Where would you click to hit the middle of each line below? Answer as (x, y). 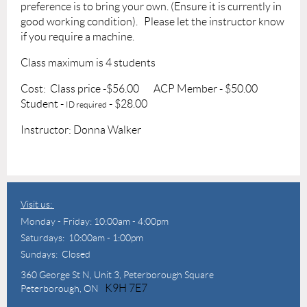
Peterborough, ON (63, 289)
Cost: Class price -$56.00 (86, 89)
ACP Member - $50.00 (210, 89)
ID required (86, 105)
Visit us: (37, 205)
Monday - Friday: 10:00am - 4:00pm (95, 222)
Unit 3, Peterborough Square (154, 275)
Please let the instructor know (214, 22)
